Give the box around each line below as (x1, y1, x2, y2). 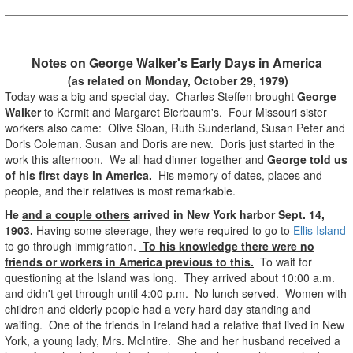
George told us (267, 150, 347, 167)
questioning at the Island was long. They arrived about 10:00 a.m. (5, 269, 335, 285)
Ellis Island (293, 221, 346, 238)
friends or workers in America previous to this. (5, 253, 254, 269)
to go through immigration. (5, 237, 139, 254)
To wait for (254, 253, 312, 269)
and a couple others (22, 206, 130, 222)
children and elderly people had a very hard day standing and (5, 300, 310, 317)
